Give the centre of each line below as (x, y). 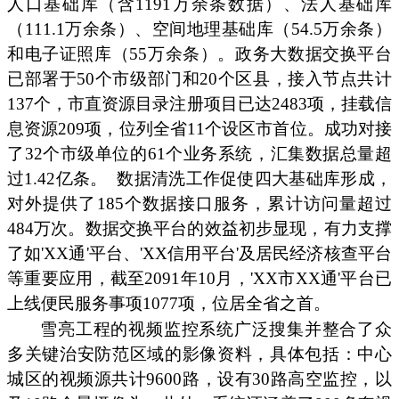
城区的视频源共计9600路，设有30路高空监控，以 (199, 379)
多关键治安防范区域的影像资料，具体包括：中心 (199, 354)
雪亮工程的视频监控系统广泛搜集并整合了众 (216, 330)
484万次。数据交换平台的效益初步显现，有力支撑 (199, 229)
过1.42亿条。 (57, 179)
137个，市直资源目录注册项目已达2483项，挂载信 (199, 104)
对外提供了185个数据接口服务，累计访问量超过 (199, 204)
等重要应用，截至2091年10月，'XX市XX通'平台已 (199, 279)
